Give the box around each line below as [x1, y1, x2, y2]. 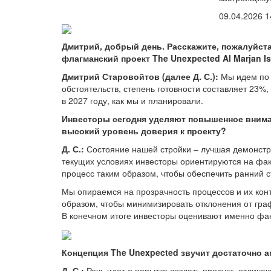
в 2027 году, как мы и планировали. [62, 94, 203, 107]
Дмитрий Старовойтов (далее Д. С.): [62, 70, 221, 83]
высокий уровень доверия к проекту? [62, 125, 226, 137]
